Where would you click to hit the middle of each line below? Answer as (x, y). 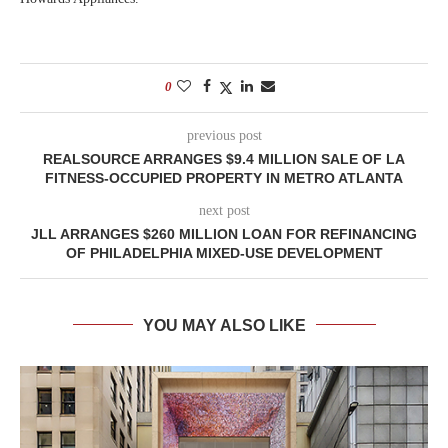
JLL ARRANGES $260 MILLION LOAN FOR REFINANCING (224, 233)
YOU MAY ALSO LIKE (224, 325)
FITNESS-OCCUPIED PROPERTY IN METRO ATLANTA (224, 177)
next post (224, 210)
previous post (224, 135)
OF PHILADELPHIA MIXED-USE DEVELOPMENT (224, 252)
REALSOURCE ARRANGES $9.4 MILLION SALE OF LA (224, 158)
